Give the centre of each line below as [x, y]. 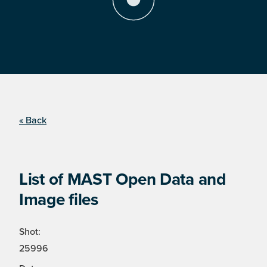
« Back [33, 121]
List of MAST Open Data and [122, 180]
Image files [59, 200]
